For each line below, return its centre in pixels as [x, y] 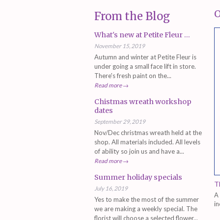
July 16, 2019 [111, 188]
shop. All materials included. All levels [147, 142]
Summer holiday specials [138, 177]
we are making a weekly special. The [146, 208]
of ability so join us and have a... [139, 151]
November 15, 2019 [120, 45]
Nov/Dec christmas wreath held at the [148, 132]
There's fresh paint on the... [133, 75]
